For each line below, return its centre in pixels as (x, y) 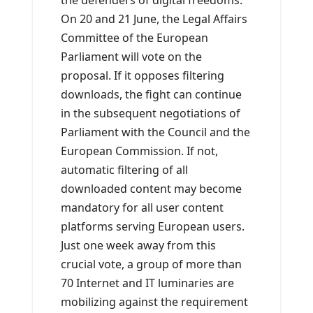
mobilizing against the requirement (154, 302)
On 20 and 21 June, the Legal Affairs (154, 19)
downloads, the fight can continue (151, 95)
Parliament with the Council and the (155, 132)
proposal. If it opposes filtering (143, 76)
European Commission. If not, (139, 151)
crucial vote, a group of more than (151, 264)
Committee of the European (134, 38)
